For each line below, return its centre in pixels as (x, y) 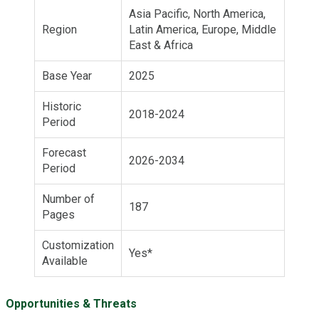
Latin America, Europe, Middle (203, 29)
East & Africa (161, 45)
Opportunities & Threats (71, 303)
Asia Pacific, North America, (197, 14)
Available (65, 261)
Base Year (67, 75)
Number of (68, 199)
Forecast (64, 152)
